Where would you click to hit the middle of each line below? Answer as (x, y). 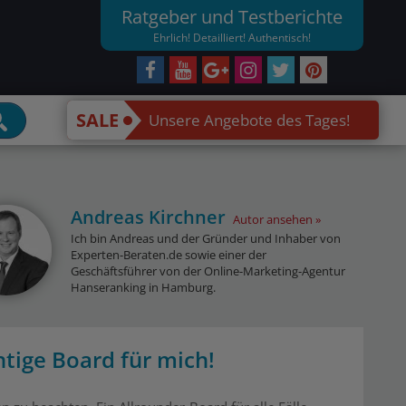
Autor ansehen (272, 219)
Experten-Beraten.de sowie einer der (168, 255)
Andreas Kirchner (148, 217)
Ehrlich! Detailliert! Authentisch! (232, 38)
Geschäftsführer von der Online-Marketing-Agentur (208, 271)
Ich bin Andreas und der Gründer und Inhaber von (205, 238)
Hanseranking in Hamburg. (143, 287)
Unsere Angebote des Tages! (250, 120)
